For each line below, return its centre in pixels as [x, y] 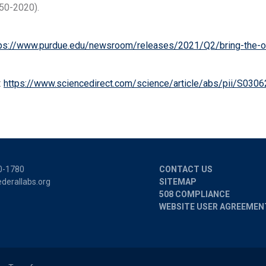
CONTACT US [186, 169]
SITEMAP [178, 182]
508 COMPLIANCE [194, 194]
